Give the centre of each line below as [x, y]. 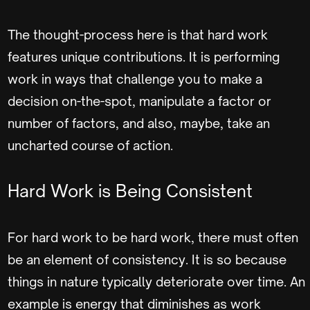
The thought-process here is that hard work [138, 35]
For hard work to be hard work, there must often [153, 237]
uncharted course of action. [92, 145]
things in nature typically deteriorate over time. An [156, 282]
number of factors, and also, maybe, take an [139, 123]
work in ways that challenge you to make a [135, 79]
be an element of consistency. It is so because [147, 259]
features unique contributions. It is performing [144, 57]
